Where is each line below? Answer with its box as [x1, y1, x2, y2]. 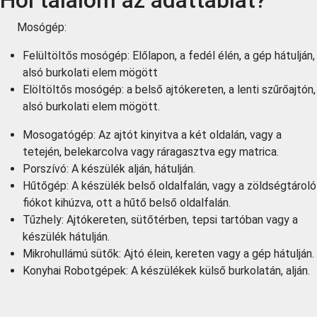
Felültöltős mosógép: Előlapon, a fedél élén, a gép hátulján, [23, 49, 315, 62]
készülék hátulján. [23, 230, 110, 243]
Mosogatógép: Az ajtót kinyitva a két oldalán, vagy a [23, 128, 282, 142]
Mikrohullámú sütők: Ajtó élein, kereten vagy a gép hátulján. [23, 247, 314, 260]
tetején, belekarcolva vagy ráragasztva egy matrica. [23, 145, 279, 158]
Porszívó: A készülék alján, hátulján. [23, 162, 195, 175]
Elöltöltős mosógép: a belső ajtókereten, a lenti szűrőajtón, [23, 83, 316, 96]
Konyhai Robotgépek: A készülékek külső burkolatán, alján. [23, 264, 310, 277]
